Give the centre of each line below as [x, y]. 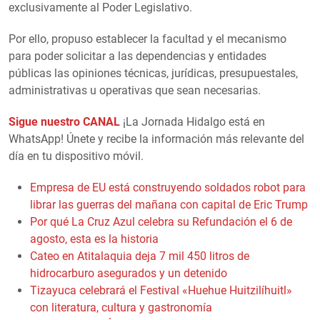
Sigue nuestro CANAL [64, 122]
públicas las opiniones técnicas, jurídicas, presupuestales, [153, 74]
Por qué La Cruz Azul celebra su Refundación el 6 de [161, 222]
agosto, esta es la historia [94, 239]
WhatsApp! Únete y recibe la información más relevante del [156, 139]
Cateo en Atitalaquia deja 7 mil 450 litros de [140, 256]
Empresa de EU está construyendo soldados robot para [168, 188]
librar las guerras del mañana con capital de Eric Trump [169, 205]
